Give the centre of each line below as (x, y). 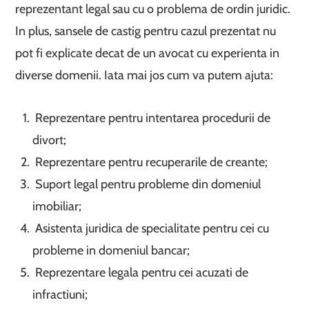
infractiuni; (60, 294)
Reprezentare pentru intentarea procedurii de (152, 118)
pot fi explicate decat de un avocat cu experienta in (148, 53)
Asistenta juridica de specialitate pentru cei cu (151, 228)
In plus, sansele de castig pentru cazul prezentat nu (146, 31)
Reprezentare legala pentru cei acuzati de (141, 272)
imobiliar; (57, 206)
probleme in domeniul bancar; (111, 250)
